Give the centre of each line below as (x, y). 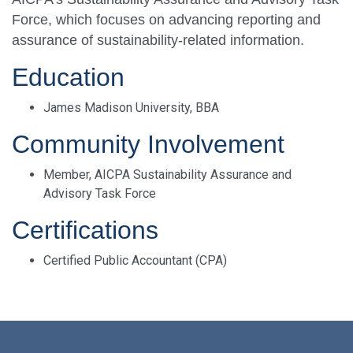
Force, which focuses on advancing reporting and (166, 20)
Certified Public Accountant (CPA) (135, 261)
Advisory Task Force (100, 194)
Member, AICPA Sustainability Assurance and (167, 175)
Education (68, 78)
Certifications (85, 230)
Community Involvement (148, 145)
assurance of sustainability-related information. (158, 41)
